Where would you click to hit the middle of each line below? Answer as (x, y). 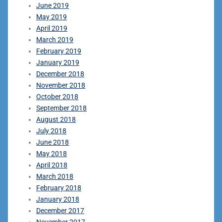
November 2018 (61, 85)
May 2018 (52, 153)
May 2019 (52, 17)
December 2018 (60, 74)
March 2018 (55, 176)
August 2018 (56, 119)
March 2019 (55, 39)
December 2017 (60, 210)
